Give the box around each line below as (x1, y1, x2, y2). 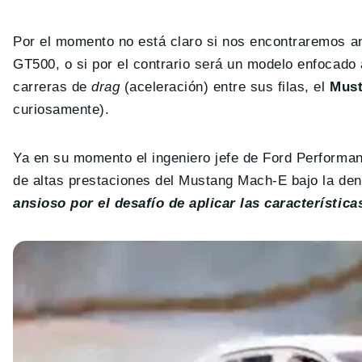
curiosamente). (13, 102, 110, 118)
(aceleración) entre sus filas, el (120, 79, 330, 95)
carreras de (13, 79, 92, 95)
